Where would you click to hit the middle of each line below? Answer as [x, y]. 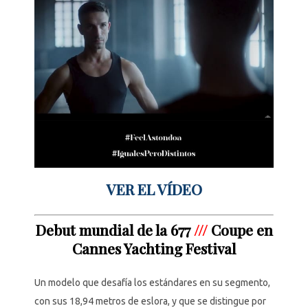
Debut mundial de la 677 [114, 230]
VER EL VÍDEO [154, 189]
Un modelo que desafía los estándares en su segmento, [152, 283]
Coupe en [242, 230]
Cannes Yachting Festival [154, 249]
